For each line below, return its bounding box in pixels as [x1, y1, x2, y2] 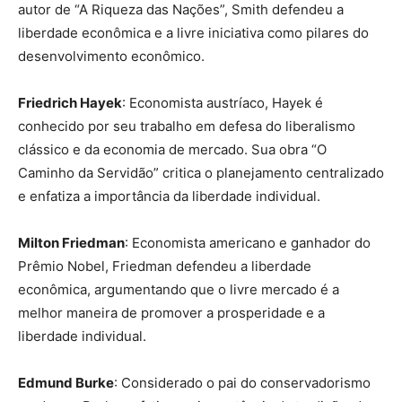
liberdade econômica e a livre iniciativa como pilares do [18, 23, 369, 41]
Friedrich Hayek [18, 93, 122, 111]
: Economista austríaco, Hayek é [122, 93, 323, 111]
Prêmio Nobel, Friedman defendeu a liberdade [18, 257, 311, 275]
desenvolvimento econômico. [18, 47, 205, 65]
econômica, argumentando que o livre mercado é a [18, 280, 339, 298]
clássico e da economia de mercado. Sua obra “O [18, 140, 327, 158]
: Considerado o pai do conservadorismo [114, 373, 371, 391]
